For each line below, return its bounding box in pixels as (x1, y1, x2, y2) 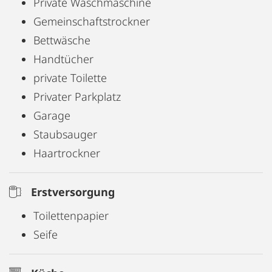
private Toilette (33, 70, 107, 85)
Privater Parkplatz (33, 89, 121, 104)
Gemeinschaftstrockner (33, 14, 150, 29)
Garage (33, 108, 70, 123)
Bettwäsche (33, 33, 90, 47)
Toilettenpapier (33, 208, 109, 223)
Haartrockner (33, 146, 100, 160)
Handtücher (33, 52, 93, 66)
